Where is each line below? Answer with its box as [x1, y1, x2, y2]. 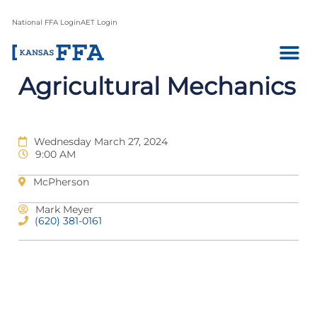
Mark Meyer [35, 203, 93, 216]
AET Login [81, 18, 117, 27]
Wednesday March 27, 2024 [34, 135, 168, 148]
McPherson [33, 175, 89, 188]
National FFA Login [12, 18, 81, 27]
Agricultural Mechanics [18, 71, 296, 101]
